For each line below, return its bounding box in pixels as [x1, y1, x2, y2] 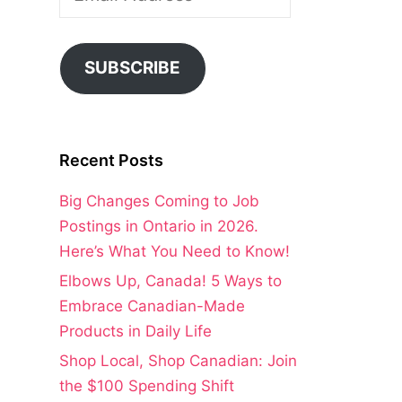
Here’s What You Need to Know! [59, 242, 290, 261]
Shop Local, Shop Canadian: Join [59, 352, 297, 371]
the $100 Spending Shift [59, 377, 234, 396]
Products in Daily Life [59, 322, 212, 341]
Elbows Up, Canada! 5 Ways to [59, 272, 282, 291]
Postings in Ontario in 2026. [59, 217, 258, 236]
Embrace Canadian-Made [59, 297, 245, 316]
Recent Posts [59, 151, 163, 170]
